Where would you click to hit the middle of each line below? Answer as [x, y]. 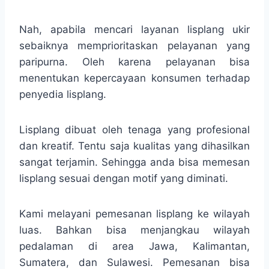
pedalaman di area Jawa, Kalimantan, [134, 246]
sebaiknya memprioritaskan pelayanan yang [134, 45]
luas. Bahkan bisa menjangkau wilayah [134, 230]
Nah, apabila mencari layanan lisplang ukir [134, 29]
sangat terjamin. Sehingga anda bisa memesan [134, 162]
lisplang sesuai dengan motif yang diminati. [124, 178]
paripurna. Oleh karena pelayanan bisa [134, 62]
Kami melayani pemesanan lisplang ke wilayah [134, 213]
